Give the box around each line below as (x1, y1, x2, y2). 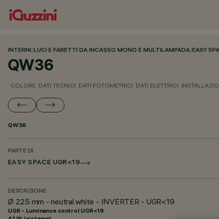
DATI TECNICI (39, 82, 76, 89)
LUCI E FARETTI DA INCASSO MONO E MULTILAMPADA (34, 47, 190, 54)
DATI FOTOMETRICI (79, 82, 133, 89)
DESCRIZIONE (8, 188, 46, 195)
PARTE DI (8, 148, 34, 154)
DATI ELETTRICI (136, 82, 178, 89)
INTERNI (8, 47, 31, 54)
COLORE (11, 82, 36, 89)
